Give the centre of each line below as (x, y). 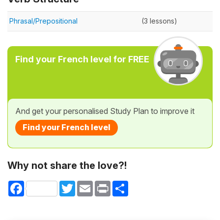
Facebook (41, 185)
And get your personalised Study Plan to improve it (105, 111)
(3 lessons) (159, 21)
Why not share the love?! (67, 165)
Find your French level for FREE (82, 59)
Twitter (86, 185)
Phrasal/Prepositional (43, 21)
